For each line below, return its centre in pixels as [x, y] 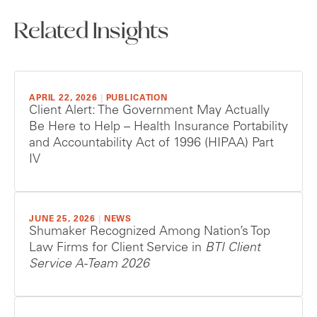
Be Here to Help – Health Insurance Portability [158, 128]
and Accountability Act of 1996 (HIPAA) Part [151, 144]
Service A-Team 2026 [89, 265]
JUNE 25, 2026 [63, 220]
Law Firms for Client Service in [117, 249]
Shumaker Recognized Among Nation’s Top [150, 232]
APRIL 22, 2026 [63, 99]
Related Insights [92, 33]
